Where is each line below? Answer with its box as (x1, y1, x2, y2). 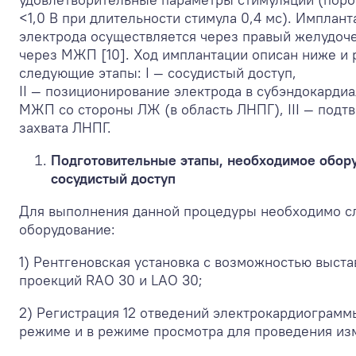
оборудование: (19, 219, 115, 238)
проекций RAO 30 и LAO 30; (19, 270, 203, 289)
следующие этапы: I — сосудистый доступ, (19, 63, 296, 82)
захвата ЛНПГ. (19, 118, 111, 137)
